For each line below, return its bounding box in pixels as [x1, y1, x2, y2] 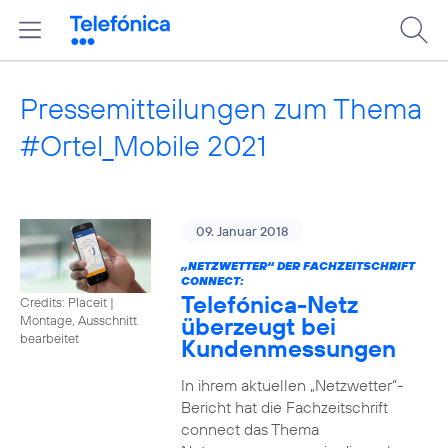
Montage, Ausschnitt [20, 311, 137, 328]
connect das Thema [180, 419, 319, 439]
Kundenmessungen [180, 333, 396, 363]
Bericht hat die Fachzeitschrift [180, 397, 388, 417]
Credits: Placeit [20, 293, 107, 310]
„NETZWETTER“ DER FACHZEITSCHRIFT [180, 258, 415, 273]
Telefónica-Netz [180, 289, 358, 319]
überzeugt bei [180, 311, 336, 341]
